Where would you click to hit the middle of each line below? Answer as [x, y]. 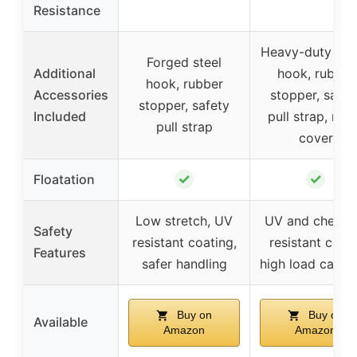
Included [60, 116]
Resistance [67, 10]
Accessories [71, 94]
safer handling [184, 263]
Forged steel [184, 62]
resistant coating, [184, 242]
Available [61, 322]
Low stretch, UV [184, 220]
